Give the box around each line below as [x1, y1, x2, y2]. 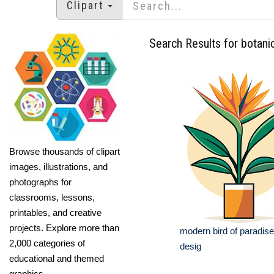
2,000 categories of [9, 237, 85, 248]
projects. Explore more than [9, 222, 119, 233]
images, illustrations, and [9, 161, 108, 172]
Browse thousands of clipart [9, 146, 120, 157]
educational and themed [9, 253, 104, 264]
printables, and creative [9, 207, 102, 218]
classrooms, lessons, [9, 191, 95, 202]
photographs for [9, 176, 72, 187]
